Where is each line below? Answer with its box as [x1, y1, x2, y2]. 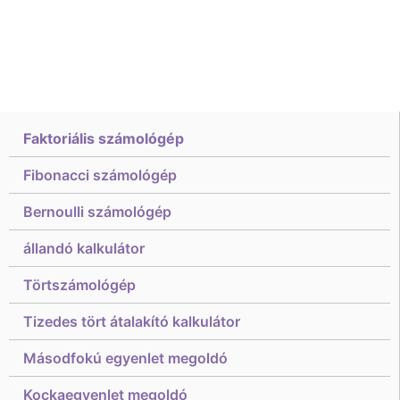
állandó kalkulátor [23, 239, 145, 257]
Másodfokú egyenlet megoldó [23, 349, 228, 367]
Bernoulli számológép [23, 203, 171, 221]
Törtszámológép [23, 276, 136, 294]
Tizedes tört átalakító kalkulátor [23, 312, 240, 330]
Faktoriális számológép [23, 129, 184, 147]
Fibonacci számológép [23, 166, 177, 184]
